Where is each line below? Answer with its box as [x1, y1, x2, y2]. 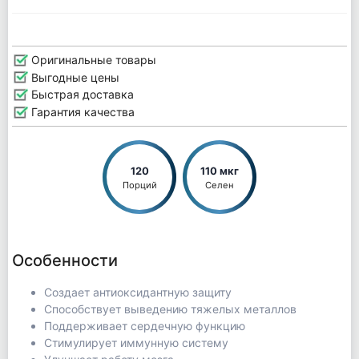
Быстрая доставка [27, 87, 134, 102]
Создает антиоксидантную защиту [43, 284, 232, 299]
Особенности [11, 250, 118, 270]
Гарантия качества [27, 104, 135, 119]
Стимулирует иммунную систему [43, 335, 228, 349]
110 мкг [200, 164, 239, 177]
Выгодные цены [27, 70, 119, 84]
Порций [122, 179, 157, 191]
